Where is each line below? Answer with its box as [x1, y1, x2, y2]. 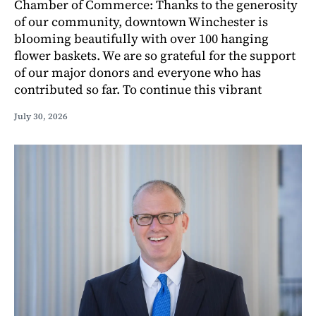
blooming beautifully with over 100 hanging [14, 29, 269, 47]
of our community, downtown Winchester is [14, 12, 268, 30]
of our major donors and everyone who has [14, 63, 261, 81]
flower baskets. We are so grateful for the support [14, 46, 296, 64]
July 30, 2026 [14, 110, 68, 122]
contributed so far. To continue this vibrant [14, 80, 262, 98]
